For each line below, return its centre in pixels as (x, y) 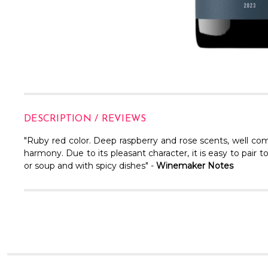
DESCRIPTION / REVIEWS (85, 119)
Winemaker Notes (196, 166)
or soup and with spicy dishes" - (90, 166)
